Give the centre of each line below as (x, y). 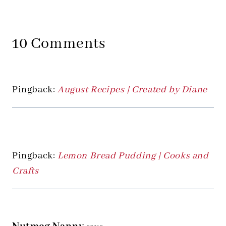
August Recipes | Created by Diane (132, 90)
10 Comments (59, 44)
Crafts (25, 171)
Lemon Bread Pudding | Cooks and (133, 156)
